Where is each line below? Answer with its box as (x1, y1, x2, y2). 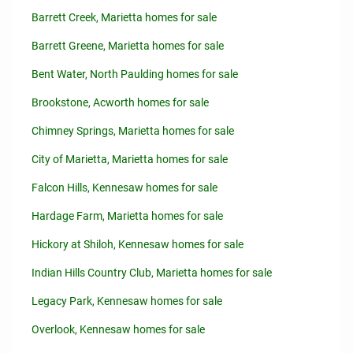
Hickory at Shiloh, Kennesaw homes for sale (32, 238, 243, 251)
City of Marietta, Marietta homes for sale (32, 153, 228, 165)
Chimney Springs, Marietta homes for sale (32, 124, 234, 137)
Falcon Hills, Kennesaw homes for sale (32, 181, 217, 194)
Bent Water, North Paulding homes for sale (32, 68, 238, 80)
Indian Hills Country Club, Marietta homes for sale (32, 266, 272, 279)
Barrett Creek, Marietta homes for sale (32, 11, 217, 24)
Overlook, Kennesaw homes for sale (32, 323, 205, 336)
